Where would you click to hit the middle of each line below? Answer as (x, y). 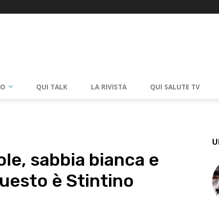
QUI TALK (52, 87)
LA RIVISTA (109, 87)
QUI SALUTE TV (175, 87)
